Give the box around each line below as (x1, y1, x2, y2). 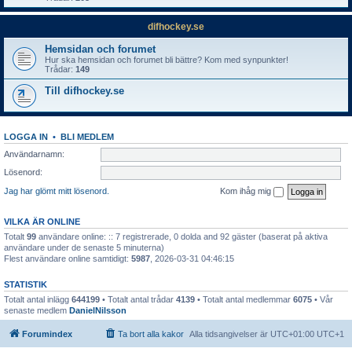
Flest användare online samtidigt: (4, 253, 131, 263)
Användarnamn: (4, 148, 64, 159)
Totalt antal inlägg (4, 294, 71, 304)
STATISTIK (4, 279, 47, 289)
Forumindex (22, 329, 72, 339)
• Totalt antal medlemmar (195, 294, 293, 304)
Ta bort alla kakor (118, 329, 184, 339)
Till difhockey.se (45, 85, 124, 97)
